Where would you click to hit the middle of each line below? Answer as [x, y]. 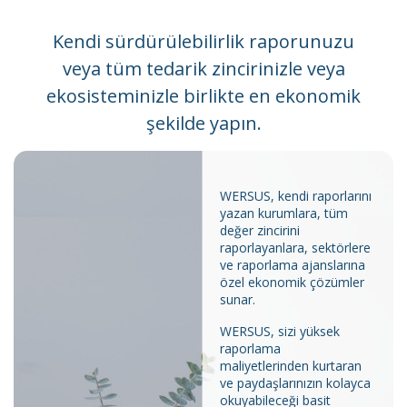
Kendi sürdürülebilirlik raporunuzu [203, 41]
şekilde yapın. [203, 123]
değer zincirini [260, 230]
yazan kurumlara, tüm [284, 213]
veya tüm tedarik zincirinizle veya [203, 68]
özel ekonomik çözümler [293, 282]
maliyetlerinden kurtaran [291, 365]
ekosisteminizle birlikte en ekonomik [203, 95]
